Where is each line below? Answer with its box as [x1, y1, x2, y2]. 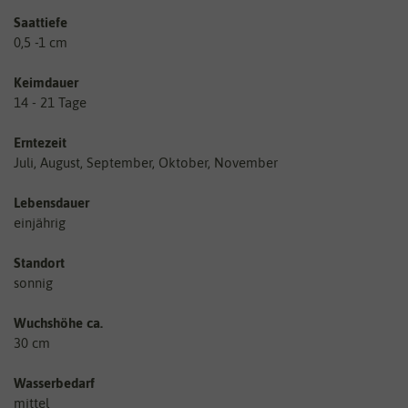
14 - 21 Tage [14, 94, 87, 110]
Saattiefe [14, 14, 67, 30]
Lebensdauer [14, 194, 89, 210]
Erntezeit [14, 134, 66, 150]
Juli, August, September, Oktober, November [14, 154, 278, 170]
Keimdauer [14, 74, 78, 90]
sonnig [14, 274, 53, 291]
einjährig [14, 214, 66, 230]
